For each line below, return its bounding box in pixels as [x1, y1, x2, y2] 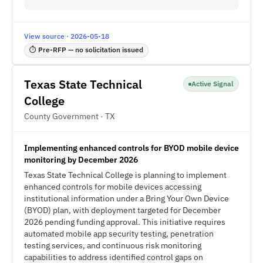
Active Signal [191, 79, 234, 88]
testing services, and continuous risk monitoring [24, 240, 201, 251]
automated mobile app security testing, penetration [24, 228, 214, 239]
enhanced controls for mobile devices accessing [24, 181, 201, 192]
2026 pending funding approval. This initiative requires [24, 217, 225, 227]
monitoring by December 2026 [24, 154, 138, 165]
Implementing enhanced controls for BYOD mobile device [24, 143, 239, 153]
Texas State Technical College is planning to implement [24, 170, 227, 180]
